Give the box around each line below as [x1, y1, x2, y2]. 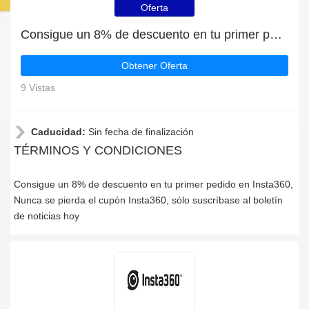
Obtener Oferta [121, 60, 188, 71]
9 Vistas [21, 82, 55, 93]
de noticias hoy [14, 210, 79, 221]
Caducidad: [31, 126, 88, 137]
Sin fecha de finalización [88, 126, 194, 137]
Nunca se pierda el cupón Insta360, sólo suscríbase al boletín [14, 195, 283, 206]
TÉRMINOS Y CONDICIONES [14, 143, 182, 157]
